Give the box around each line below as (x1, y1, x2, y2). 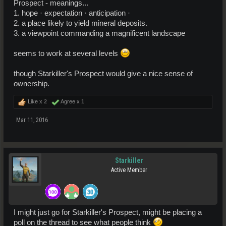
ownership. (14, 79, 49, 88)
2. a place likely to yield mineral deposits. (14, 19, 147, 27)
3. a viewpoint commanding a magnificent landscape (14, 29, 185, 37)
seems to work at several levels (14, 49, 120, 58)
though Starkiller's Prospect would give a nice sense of (14, 69, 193, 78)
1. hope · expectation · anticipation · (14, 9, 130, 17)
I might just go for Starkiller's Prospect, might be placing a (14, 208, 202, 216)
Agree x (60, 98, 81, 104)
